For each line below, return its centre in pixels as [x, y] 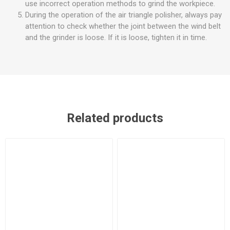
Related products [115, 118]
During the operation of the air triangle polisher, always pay [124, 15]
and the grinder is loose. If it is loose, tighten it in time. [116, 37]
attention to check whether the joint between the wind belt [123, 26]
